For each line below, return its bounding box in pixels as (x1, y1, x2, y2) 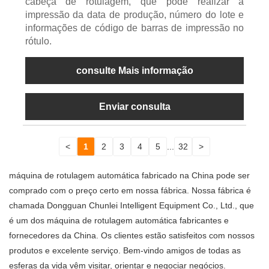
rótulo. (25, 36, 52, 47)
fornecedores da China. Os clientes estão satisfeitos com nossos (9, 231, 255, 241)
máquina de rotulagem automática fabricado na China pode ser (9, 171, 250, 181)
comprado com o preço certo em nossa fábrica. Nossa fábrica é (9, 186, 251, 196)
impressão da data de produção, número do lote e (25, 10, 244, 20)
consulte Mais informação (76, 65, 193, 76)
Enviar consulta (98, 101, 171, 112)
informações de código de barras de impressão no (25, 23, 244, 34)
